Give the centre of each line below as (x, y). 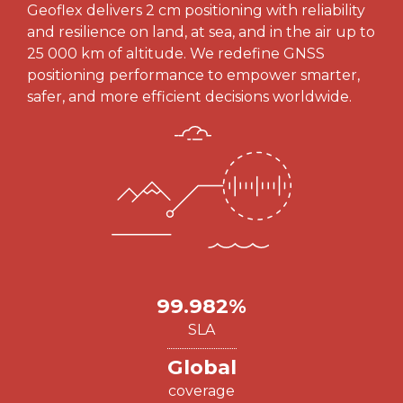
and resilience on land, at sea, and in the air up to (201, 32)
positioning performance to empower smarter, (193, 75)
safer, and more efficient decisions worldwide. (189, 97)
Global (201, 367)
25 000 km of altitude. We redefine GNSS (176, 54)
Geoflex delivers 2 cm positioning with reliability (196, 10)
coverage (201, 391)
